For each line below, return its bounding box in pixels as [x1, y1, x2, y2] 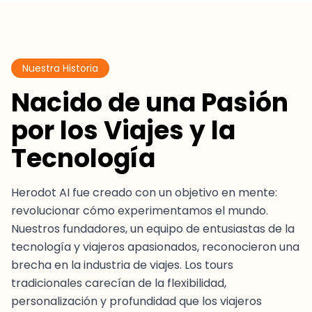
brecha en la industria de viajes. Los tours [11, 257, 233, 273]
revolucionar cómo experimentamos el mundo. [11, 203, 268, 219]
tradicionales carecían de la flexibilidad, [11, 275, 226, 291]
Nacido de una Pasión [11, 85, 288, 120]
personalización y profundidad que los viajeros [11, 293, 262, 309]
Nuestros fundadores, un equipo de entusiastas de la [11, 221, 295, 237]
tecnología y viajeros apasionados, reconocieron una [11, 239, 299, 255]
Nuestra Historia [22, 61, 98, 75]
